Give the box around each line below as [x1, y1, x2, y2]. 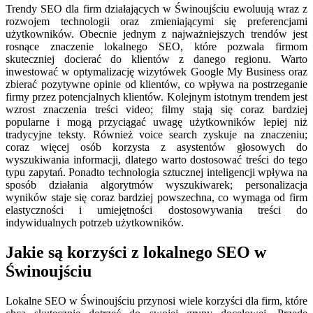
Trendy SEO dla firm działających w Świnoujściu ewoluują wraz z [6, 3, 307, 15]
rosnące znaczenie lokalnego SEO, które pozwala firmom [6, 41, 307, 53]
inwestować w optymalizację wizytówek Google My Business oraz [6, 66, 307, 78]
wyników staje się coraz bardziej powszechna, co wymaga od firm [6, 191, 307, 204]
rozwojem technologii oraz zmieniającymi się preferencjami [6, 15, 307, 28]
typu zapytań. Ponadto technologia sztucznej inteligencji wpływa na [6, 166, 307, 179]
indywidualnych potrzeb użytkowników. [6, 217, 184, 229]
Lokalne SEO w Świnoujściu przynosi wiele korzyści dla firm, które [6, 295, 307, 307]
